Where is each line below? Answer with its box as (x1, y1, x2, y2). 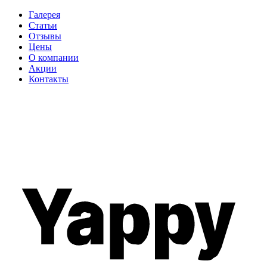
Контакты (29, 74, 69, 84)
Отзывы (29, 31, 61, 41)
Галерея (29, 10, 60, 20)
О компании (29, 52, 79, 63)
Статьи (29, 20, 57, 30)
